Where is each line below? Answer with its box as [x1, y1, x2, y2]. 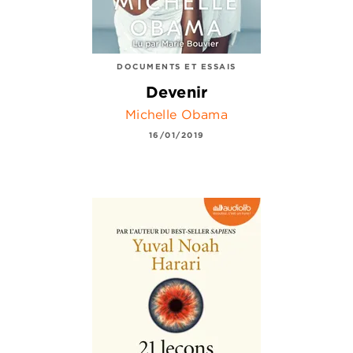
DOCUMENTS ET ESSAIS [117, 60, 236, 72]
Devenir [145, 82, 208, 102]
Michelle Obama [125, 106, 228, 123]
